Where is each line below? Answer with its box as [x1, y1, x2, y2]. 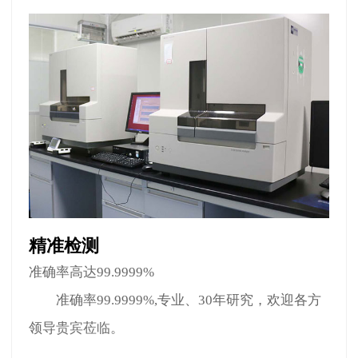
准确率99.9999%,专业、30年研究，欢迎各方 [29, 292, 322, 308]
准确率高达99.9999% [29, 265, 155, 280]
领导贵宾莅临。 [29, 320, 125, 336]
